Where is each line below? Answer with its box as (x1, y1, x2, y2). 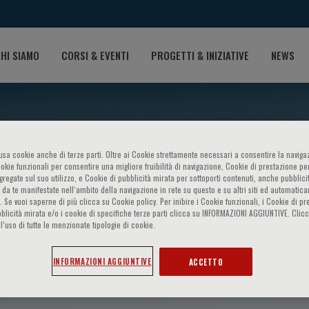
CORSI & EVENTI (61, 47, 129, 63)
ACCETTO (188, 255, 223, 268)
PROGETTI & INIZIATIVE (151, 47, 249, 63)
